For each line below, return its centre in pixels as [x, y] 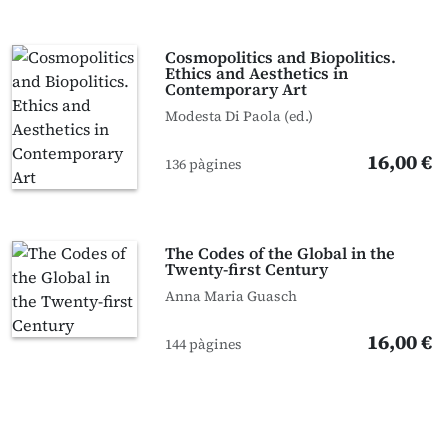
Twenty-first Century [247, 269]
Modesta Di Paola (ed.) [239, 116]
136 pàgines [204, 164]
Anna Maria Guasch [231, 296]
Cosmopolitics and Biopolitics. [281, 57]
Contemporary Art [236, 89]
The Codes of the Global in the [280, 253]
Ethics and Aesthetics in [257, 73]
